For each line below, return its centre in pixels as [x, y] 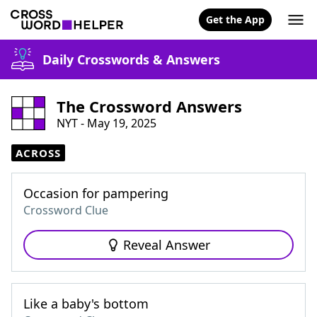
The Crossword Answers [149, 106]
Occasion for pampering [96, 193]
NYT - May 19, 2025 [106, 123]
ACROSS [38, 153]
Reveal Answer [167, 245]
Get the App [235, 19]
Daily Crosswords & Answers [131, 59]
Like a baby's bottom [86, 304]
